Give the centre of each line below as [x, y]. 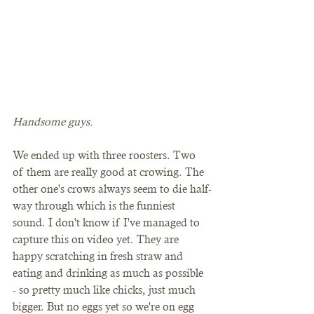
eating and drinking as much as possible [109, 273]
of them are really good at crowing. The [110, 172]
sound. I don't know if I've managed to [108, 222]
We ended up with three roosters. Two [105, 155]
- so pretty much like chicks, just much [105, 289]
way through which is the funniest [95, 205]
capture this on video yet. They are [97, 239]
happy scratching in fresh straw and [99, 256]
